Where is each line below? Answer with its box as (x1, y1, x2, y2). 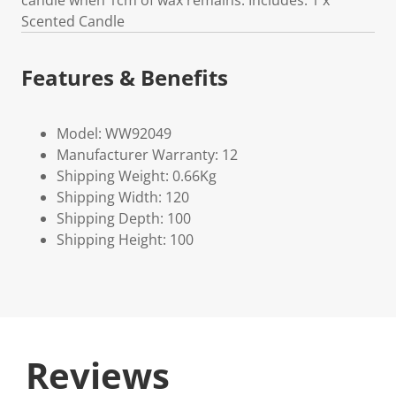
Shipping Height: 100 (57, 230, 194, 249)
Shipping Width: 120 (57, 187, 189, 207)
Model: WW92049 (57, 124, 171, 143)
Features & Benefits (21, 63, 228, 92)
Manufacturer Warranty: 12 (57, 145, 238, 164)
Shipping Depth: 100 (57, 209, 191, 228)
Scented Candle (21, 11, 125, 31)
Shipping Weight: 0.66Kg (57, 166, 217, 186)
